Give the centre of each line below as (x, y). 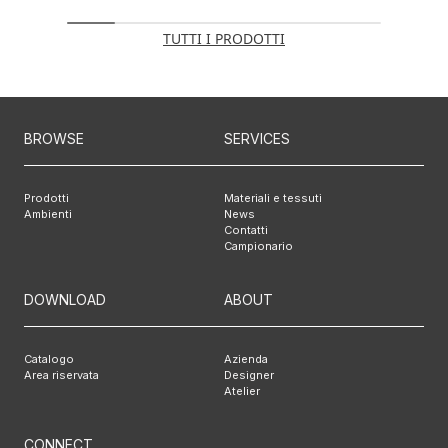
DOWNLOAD (65, 299)
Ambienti (48, 214)
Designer (249, 375)
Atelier (242, 391)
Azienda (246, 359)
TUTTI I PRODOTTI (224, 38)
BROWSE (54, 138)
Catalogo (49, 359)
